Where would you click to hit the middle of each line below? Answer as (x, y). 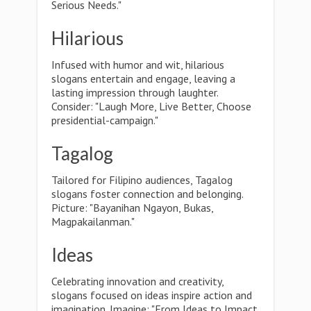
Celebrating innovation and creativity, (137, 281)
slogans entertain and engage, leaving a (143, 78)
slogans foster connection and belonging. (147, 194)
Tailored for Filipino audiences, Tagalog (142, 180)
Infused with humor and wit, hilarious (138, 65)
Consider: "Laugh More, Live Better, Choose (151, 106)
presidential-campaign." (105, 120)
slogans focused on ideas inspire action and (152, 295)
